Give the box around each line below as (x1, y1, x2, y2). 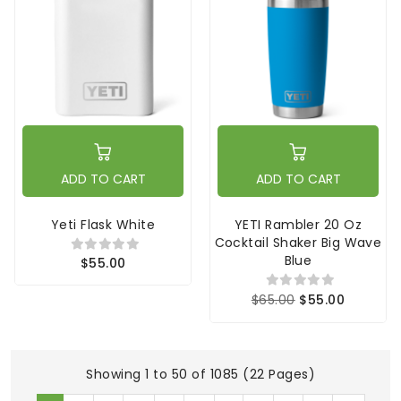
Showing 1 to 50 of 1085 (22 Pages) (86, 364, 315, 383)
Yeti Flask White (50, 215, 156, 234)
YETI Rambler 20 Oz (234, 215, 363, 234)
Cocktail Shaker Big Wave (214, 233, 382, 252)
